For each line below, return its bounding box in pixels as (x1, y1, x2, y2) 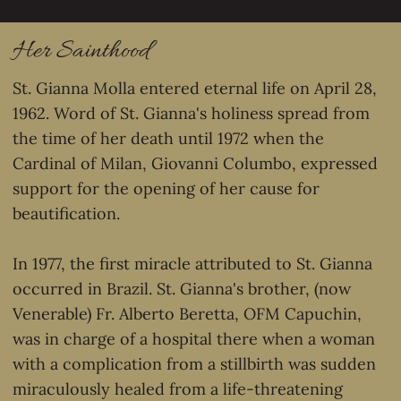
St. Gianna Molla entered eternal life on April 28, (13, 78, 378, 99)
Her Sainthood (13, 35, 149, 70)
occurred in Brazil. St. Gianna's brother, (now (13, 278, 352, 300)
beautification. (13, 203, 125, 225)
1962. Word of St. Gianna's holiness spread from (13, 103, 371, 124)
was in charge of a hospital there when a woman (13, 328, 376, 350)
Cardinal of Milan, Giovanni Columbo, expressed (13, 153, 379, 175)
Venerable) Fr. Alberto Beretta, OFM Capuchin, (13, 303, 363, 325)
